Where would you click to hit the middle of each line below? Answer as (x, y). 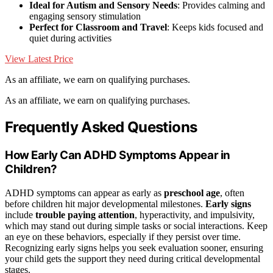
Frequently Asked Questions (101, 127)
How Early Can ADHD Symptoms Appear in (118, 155)
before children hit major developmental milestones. (105, 204)
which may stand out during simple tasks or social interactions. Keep (136, 225)
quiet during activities (70, 38)
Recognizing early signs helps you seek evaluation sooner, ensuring (134, 247)
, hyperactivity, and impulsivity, (195, 214)
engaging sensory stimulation (85, 16)
